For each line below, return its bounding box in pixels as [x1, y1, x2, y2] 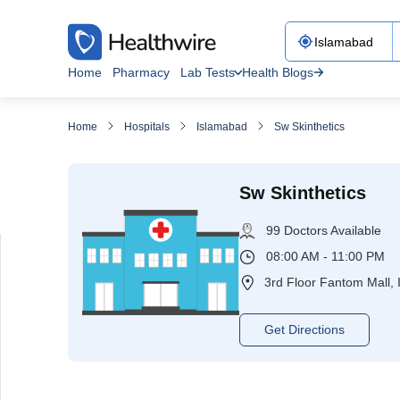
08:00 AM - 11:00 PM [266, 248, 385, 263]
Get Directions [264, 321, 345, 337]
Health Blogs [242, 65, 313, 79]
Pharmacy [112, 65, 170, 79]
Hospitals [124, 121, 170, 133]
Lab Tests [180, 65, 235, 79]
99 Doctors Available [266, 222, 381, 237]
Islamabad [196, 121, 247, 133]
